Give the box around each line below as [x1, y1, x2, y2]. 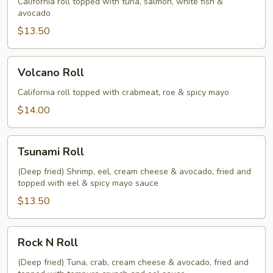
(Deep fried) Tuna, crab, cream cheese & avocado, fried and [18, 257, 249, 268]
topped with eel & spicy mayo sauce [18, 177, 158, 189]
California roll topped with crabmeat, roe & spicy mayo [18, 87, 229, 98]
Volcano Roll [18, 65, 84, 80]
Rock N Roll [18, 235, 78, 250]
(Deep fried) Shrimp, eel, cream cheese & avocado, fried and [18, 166, 251, 177]
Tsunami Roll [18, 144, 84, 159]
